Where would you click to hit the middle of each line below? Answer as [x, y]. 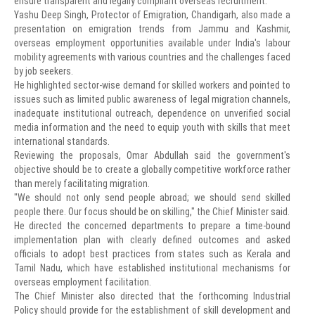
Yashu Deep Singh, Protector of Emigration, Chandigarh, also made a [152, 15]
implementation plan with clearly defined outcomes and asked [152, 240]
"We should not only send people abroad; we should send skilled [152, 198]
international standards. [62, 141]
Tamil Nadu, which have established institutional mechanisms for [152, 268]
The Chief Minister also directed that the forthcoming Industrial [152, 296]
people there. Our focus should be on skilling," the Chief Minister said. [152, 212]
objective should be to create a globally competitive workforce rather [152, 169]
